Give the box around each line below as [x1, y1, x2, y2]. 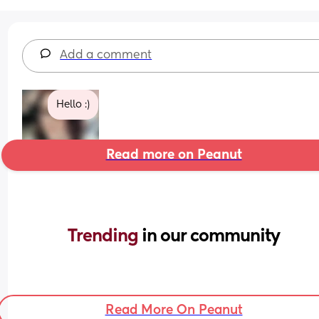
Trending [68, 227, 142, 245]
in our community [142, 227, 280, 245]
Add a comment [60, 49, 152, 61]
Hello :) [56, 99, 90, 110]
